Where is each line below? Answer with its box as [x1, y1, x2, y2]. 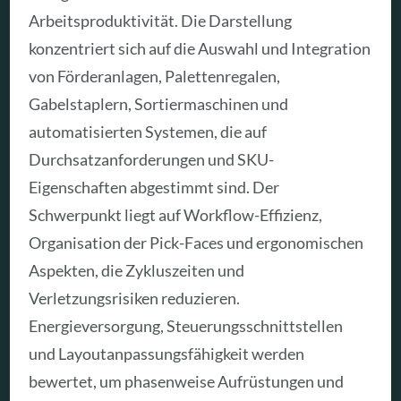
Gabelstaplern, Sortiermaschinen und [29, 94, 289, 115]
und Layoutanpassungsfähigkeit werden [29, 344, 305, 364]
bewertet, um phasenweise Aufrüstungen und [29, 371, 345, 392]
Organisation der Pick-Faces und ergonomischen [29, 233, 364, 253]
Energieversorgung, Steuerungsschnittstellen [29, 316, 344, 337]
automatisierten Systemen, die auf [29, 122, 268, 142]
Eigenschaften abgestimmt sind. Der [29, 177, 280, 198]
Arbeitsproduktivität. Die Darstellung [29, 11, 293, 31]
